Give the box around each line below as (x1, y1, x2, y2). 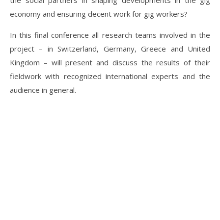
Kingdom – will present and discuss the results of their (10, 57, 210, 67)
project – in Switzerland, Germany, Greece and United (10, 44, 210, 54)
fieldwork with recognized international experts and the (10, 71, 210, 81)
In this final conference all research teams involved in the (10, 30, 210, 40)
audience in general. (10, 85, 76, 95)
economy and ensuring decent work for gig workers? (10, 9, 188, 19)
